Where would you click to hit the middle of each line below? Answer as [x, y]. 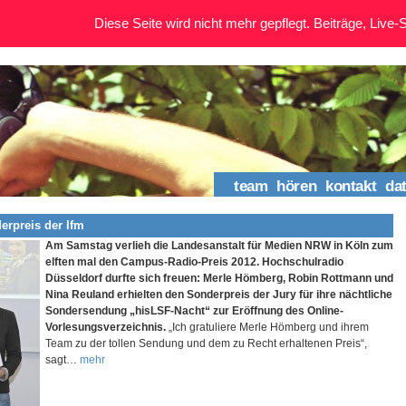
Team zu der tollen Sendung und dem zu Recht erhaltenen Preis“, [206, 343]
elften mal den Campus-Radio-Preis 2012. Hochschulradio [194, 261]
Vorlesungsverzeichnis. [106, 327]
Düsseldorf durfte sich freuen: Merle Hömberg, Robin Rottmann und [219, 278]
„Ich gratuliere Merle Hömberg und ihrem [269, 327]
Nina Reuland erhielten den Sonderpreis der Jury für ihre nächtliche [219, 294]
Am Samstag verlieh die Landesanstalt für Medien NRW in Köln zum [219, 245]
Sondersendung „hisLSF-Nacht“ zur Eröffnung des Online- [194, 310]
